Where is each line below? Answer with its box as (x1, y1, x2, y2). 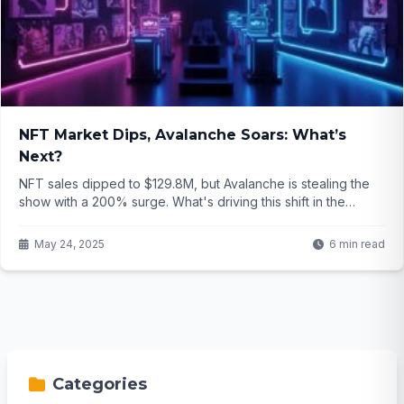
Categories (52, 373, 147, 394)
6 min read (329, 236, 385, 251)
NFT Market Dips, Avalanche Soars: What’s (19, 125, 346, 143)
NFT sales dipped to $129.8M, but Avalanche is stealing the (19, 175, 370, 191)
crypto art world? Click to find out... (19, 211, 225, 227)
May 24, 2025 (34, 236, 105, 251)
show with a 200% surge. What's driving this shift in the (19, 193, 345, 209)
